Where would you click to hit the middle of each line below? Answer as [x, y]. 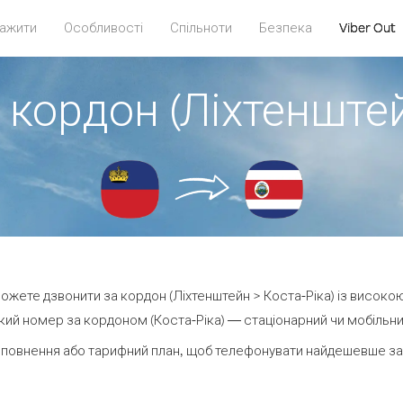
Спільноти [201, 27]
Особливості [103, 27]
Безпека [285, 27]
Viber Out [367, 27]
